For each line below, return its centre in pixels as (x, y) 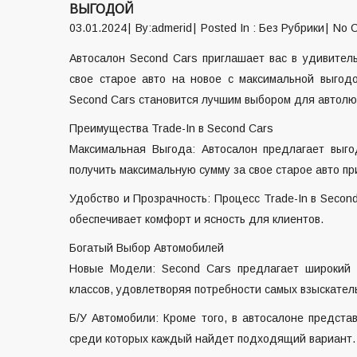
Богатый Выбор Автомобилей (147, 248)
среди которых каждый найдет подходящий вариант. (212, 339)
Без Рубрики (292, 28)
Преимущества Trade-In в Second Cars (171, 128)
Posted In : (230, 28)
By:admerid (164, 28)
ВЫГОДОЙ (101, 9)
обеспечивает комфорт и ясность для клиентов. (196, 219)
